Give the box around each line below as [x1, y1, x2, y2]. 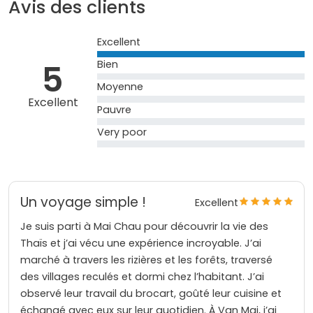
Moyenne [97, 80, 144, 94]
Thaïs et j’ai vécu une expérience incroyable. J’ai [20, 236, 261, 250]
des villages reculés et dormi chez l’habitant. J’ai [20, 270, 264, 284]
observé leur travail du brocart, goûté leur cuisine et [20, 286, 282, 300]
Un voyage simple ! [20, 193, 146, 212]
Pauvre [97, 102, 132, 117]
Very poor [97, 124, 147, 139]
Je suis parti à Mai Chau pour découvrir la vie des [20, 219, 268, 233]
